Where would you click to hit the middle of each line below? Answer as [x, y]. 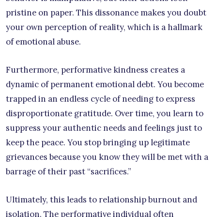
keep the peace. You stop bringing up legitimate [98, 142]
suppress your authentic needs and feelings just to [104, 128]
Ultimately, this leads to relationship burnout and [101, 199]
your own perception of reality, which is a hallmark [104, 27]
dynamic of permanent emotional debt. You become [105, 84]
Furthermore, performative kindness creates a [95, 70]
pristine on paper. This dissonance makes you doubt [106, 12]
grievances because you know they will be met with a [107, 157]
